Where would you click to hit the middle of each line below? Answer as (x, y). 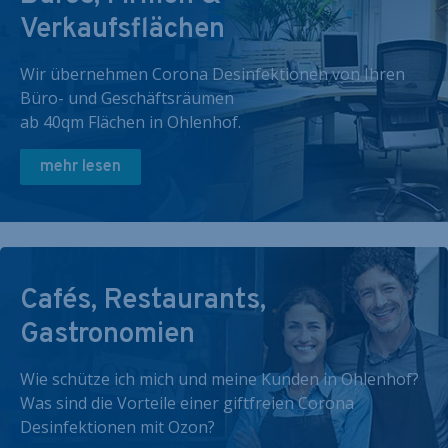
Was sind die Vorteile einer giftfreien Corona (187, 403)
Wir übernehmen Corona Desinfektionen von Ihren (212, 74)
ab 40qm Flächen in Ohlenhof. (130, 122)
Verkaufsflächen (122, 30)
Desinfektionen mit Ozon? (117, 427)
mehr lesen (80, 167)
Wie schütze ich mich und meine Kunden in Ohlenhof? (219, 379)
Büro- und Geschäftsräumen (127, 98)
